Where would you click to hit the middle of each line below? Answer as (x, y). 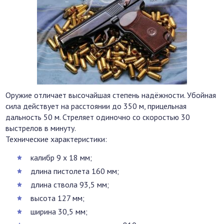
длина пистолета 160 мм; (75, 171)
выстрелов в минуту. (41, 128)
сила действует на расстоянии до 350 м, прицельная (96, 106)
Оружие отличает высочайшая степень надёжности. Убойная (111, 95)
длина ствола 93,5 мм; (70, 185)
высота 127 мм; (58, 198)
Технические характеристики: (56, 139)
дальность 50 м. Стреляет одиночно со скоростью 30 (98, 117)
